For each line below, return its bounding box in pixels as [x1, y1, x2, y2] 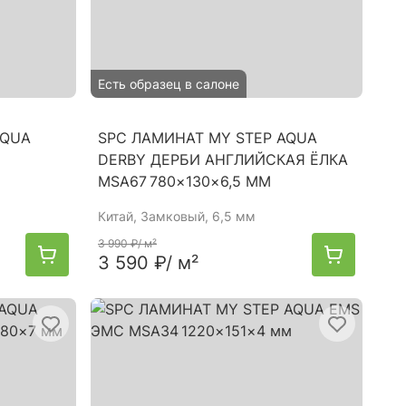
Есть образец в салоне [98, 76, 239, 92]
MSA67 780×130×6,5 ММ [98, 172, 271, 190]
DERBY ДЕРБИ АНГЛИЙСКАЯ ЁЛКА [98, 150, 348, 169]
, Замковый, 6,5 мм [133, 208, 256, 224]
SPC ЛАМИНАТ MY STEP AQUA [98, 129, 317, 147]
